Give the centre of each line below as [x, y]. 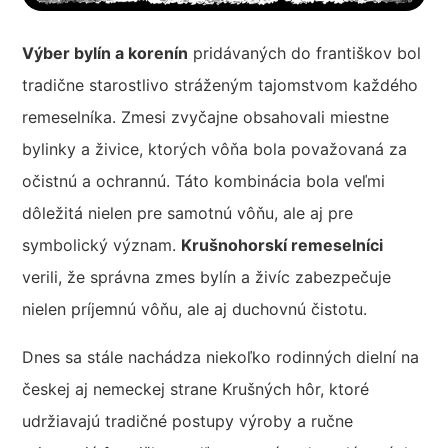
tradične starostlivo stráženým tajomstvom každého [220, 84]
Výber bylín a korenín [105, 52]
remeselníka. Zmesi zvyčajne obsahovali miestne [206, 116]
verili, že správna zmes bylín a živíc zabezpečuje [207, 276]
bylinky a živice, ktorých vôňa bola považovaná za [215, 148]
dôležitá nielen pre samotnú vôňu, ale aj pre [188, 212]
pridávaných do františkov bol [305, 52]
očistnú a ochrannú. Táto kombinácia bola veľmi [204, 180]
